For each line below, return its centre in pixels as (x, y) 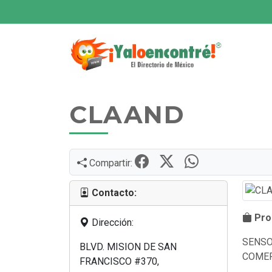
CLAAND (127, 114)
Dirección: (111, 223)
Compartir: (111, 163)
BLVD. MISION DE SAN (128, 247)
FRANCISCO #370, (119, 261)
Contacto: (114, 193)
